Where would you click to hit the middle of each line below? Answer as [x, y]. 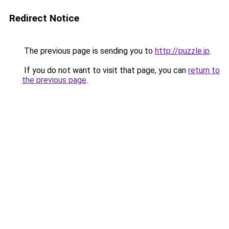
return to [204, 70]
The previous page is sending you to [88, 51]
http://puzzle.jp [182, 51]
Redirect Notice [44, 18]
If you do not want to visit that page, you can [105, 70]
